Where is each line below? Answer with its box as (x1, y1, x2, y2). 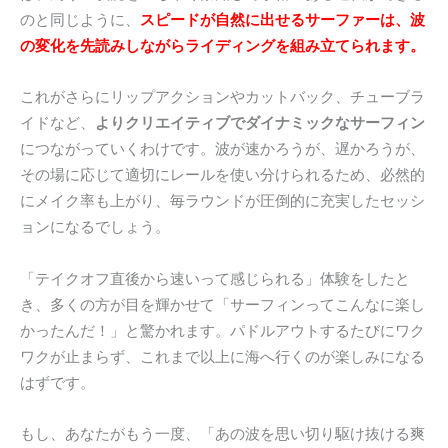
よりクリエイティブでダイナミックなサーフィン (95, 114, 425, 133)
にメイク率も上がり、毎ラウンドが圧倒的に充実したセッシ (20, 192, 425, 211)
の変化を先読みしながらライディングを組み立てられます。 (20, 36, 425, 55)
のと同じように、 (20, 10, 140, 29)
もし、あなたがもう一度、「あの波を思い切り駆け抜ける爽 (20, 425, 425, 444)
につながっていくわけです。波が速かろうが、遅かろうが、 (20, 140, 425, 159)
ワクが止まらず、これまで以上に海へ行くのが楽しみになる (20, 347, 425, 366)
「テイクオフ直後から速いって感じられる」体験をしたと (20, 269, 410, 288)
